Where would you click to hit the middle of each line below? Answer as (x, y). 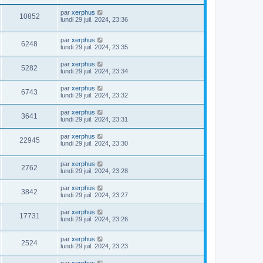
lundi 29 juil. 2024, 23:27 (94, 195)
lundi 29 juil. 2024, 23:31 (94, 119)
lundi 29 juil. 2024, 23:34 (94, 71)
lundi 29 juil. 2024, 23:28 (94, 171)
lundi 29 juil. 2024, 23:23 (94, 246)
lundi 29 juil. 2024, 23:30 (94, 144)
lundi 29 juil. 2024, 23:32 (94, 95)
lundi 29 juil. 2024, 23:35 (94, 47)
